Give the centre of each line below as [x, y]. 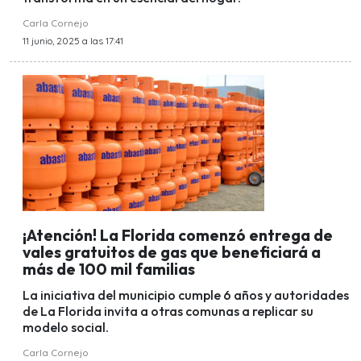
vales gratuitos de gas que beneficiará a [172, 252]
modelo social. [66, 328]
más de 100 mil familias [109, 269]
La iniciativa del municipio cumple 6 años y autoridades [186, 295]
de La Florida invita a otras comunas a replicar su [168, 311]
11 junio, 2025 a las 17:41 [73, 41]
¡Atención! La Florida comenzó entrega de [178, 235]
